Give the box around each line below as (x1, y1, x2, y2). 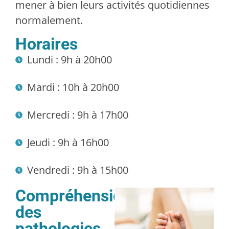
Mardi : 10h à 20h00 (27, 80, 119, 94)
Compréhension (15, 186, 131, 205)
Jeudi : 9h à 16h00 (27, 135, 109, 149)
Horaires (15, 34, 78, 54)
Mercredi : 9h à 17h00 (27, 107, 128, 122)
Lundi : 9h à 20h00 (27, 52, 112, 66)
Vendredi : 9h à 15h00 (27, 163, 128, 177)
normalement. (15, 13, 83, 28)
